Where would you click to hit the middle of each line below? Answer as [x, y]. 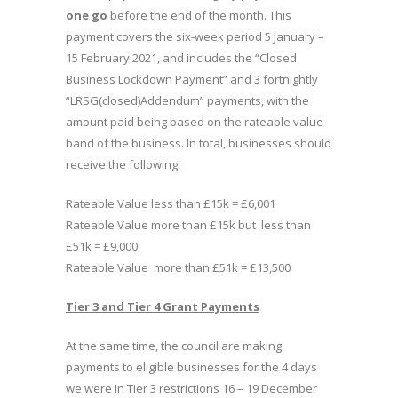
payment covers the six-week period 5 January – [195, 36]
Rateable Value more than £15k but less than [188, 225]
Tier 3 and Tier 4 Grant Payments [163, 306]
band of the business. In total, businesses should [199, 143]
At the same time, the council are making [174, 346]
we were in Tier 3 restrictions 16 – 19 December [191, 388]
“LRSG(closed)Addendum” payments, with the [187, 100]
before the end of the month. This [199, 15]
